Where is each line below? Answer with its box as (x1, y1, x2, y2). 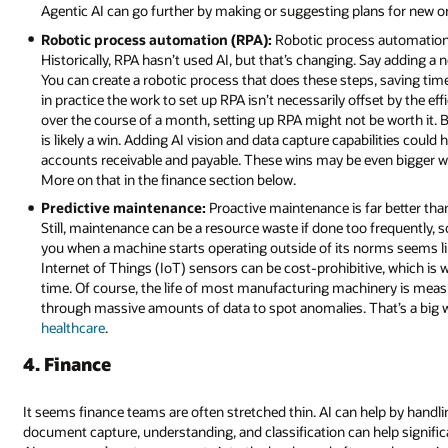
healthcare (41, 318, 106, 338)
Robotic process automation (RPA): (41, 29, 273, 49)
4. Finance (23, 351, 112, 376)
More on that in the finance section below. (41, 169, 297, 189)
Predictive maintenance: (41, 198, 207, 218)
